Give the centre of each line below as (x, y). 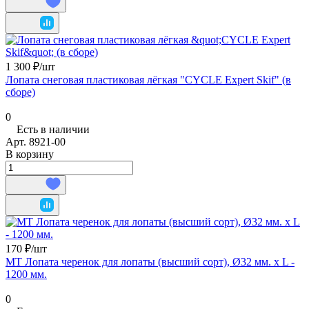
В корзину (30, 154)
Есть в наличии (53, 129)
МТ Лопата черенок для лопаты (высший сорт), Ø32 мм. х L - (150, 261)
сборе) (20, 92)
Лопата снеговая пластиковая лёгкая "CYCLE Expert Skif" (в (148, 79)
